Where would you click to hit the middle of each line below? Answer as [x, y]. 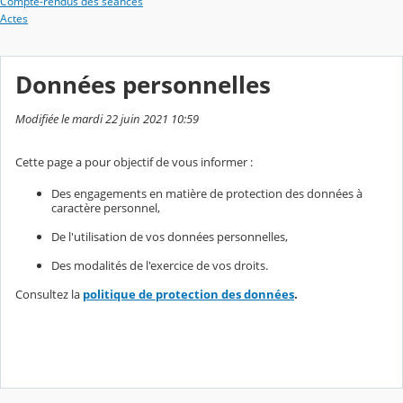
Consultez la [49, 295]
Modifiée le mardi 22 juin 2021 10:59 [107, 119]
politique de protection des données [188, 295]
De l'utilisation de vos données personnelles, [170, 237]
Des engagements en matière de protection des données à [207, 194]
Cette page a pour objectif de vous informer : [134, 162]
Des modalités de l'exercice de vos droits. [160, 266]
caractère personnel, [106, 208]
